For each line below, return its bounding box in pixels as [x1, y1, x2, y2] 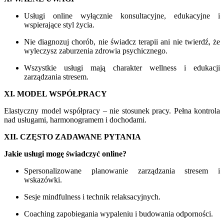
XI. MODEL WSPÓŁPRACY [4, 89, 107, 98]
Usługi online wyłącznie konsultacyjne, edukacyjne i [24, 11, 220, 20]
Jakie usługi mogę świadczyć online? [4, 149, 126, 158]
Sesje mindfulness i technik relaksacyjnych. [24, 192, 160, 201]
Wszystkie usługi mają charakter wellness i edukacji [24, 63, 220, 72]
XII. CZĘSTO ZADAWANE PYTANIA [4, 132, 141, 141]
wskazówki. [24, 175, 62, 184]
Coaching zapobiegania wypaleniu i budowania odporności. [24, 209, 213, 218]
